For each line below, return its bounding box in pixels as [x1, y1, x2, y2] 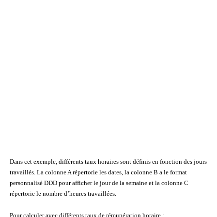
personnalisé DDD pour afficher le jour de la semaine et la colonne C [10, 180, 188, 187]
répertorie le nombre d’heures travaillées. [10, 190, 116, 198]
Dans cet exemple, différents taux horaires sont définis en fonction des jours [10, 158, 207, 166]
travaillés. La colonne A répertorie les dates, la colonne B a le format [10, 169, 187, 176]
